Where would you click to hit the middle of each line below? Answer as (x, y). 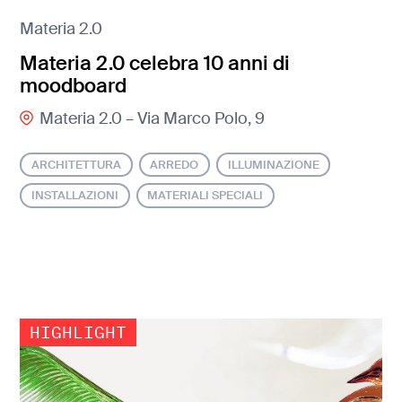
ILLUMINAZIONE (273, 164)
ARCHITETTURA (77, 164)
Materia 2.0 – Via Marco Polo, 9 (152, 119)
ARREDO (175, 164)
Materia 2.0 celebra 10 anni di (155, 63)
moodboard (74, 85)
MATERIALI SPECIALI (205, 196)
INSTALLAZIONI (75, 196)
